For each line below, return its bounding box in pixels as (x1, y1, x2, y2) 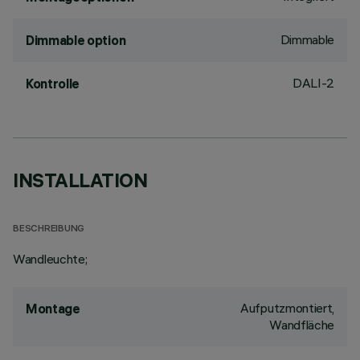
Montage (26, 301, 80, 317)
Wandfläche (269, 317, 334, 333)
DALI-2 (292, 75, 334, 91)
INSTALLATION (13, 168, 148, 192)
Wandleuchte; (13, 251, 88, 267)
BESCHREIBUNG (13, 224, 85, 235)
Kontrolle (26, 76, 80, 92)
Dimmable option (26, 32, 126, 48)
